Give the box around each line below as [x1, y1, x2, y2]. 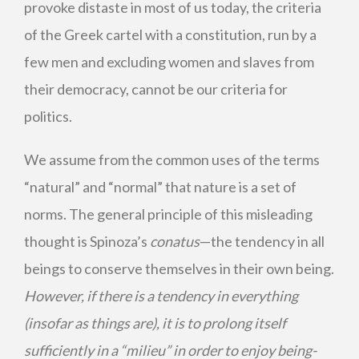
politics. [24, 107, 72, 125]
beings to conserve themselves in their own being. [24, 260, 334, 277]
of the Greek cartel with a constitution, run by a [24, 26, 317, 43]
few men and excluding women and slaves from [24, 53, 314, 71]
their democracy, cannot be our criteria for [24, 80, 288, 98]
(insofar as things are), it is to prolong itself [24, 314, 286, 332]
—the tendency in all [200, 232, 325, 250]
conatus [150, 232, 200, 250]
